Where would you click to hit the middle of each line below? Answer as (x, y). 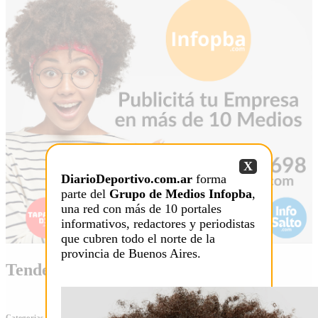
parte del (85, 193)
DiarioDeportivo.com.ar (127, 179)
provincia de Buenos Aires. (131, 253)
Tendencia (43, 269)
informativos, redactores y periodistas (158, 223)
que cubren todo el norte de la (138, 238)
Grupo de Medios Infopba (181, 193)
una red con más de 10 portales (141, 208)
